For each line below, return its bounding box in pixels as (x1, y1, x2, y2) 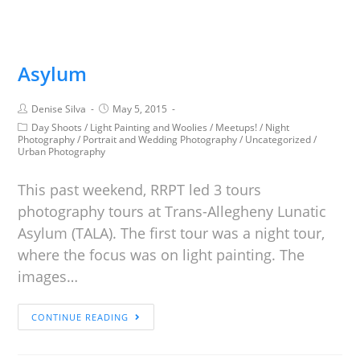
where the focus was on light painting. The (18, 245, 305, 264)
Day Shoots (31, 121, 83, 134)
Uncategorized (245, 133, 312, 146)
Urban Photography (18, 145, 106, 158)
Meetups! (215, 121, 258, 134)
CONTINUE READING (31, 311, 129, 323)
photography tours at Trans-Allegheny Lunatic (18, 202, 327, 221)
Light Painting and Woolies (90, 121, 208, 134)
